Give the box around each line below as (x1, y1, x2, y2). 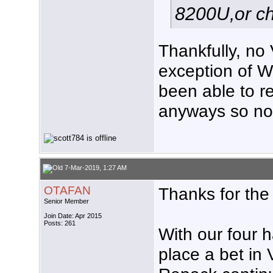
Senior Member (44, 197, 89, 205)
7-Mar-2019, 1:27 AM (63, 164, 127, 172)
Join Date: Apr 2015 (44, 212, 102, 220)
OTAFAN (44, 184, 91, 197)
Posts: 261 (44, 219, 76, 227)
